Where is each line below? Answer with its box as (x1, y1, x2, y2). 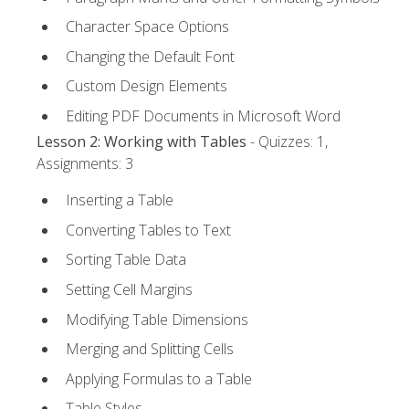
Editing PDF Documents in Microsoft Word (66, 105, 341, 126)
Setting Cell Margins (66, 279, 193, 300)
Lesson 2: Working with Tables (37, 131, 246, 152)
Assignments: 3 (37, 153, 133, 174)
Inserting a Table (66, 190, 173, 211)
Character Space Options (66, 16, 229, 37)
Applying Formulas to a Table (66, 368, 252, 389)
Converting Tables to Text (66, 219, 231, 240)
